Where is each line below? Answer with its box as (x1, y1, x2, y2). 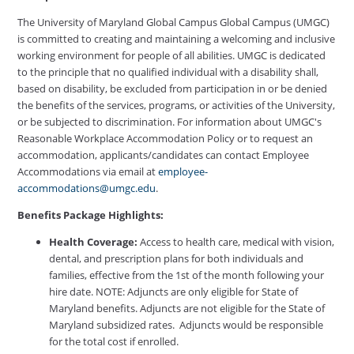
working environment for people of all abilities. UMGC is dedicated (17, 47, 326, 62)
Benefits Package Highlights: (17, 207, 164, 222)
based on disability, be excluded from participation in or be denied (17, 81, 328, 96)
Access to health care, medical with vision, (137, 234, 335, 249)
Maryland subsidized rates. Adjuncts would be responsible (49, 317, 324, 332)
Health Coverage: (49, 234, 138, 249)
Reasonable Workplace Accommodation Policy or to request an (17, 130, 314, 145)
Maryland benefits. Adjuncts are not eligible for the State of (49, 300, 326, 315)
